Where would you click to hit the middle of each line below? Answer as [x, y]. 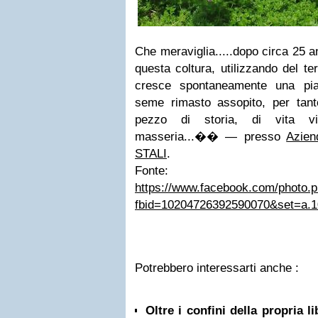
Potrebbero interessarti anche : [217, 268]
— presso [253, 137]
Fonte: [152, 171]
